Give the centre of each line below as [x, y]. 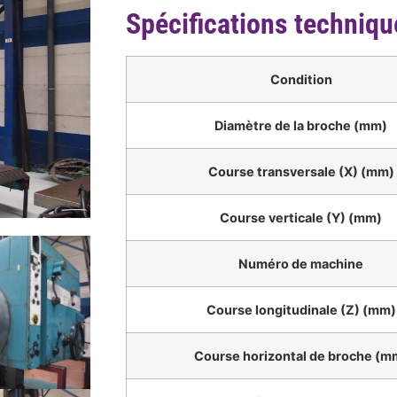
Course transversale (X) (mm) [301, 172]
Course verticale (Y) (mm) [301, 218]
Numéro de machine [301, 264]
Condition [301, 80]
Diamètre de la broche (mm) [301, 126]
